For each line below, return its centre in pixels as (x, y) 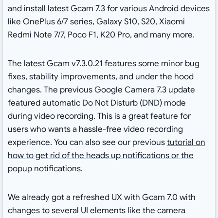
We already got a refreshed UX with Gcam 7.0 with (101, 198)
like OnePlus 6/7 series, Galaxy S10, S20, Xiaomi (96, 22)
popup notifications (44, 169)
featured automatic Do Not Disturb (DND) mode (97, 103)
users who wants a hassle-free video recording (95, 129)
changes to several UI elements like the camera (96, 211)
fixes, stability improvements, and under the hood (100, 77)
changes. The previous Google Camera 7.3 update (101, 90)
